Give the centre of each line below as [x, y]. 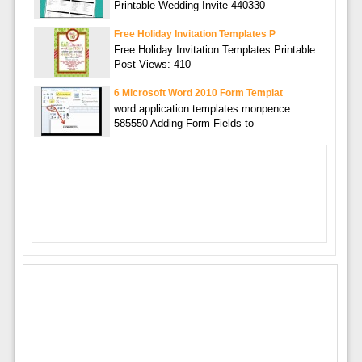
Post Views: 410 [152, 65]
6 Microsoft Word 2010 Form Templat [198, 93]
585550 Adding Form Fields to [183, 124]
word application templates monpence [202, 109]
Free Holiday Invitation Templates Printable [214, 50]
